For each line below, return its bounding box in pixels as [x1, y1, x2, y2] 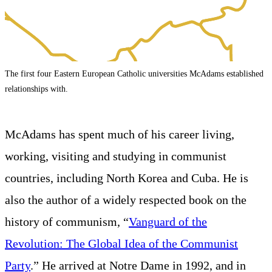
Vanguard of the [129, 214, 207, 228]
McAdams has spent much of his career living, [5, 127, 234, 141]
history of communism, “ [5, 214, 129, 228]
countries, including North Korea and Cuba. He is [5, 171, 248, 185]
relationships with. [5, 84, 68, 94]
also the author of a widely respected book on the [5, 192, 246, 206]
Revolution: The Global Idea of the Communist [5, 236, 238, 250]
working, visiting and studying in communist [5, 149, 226, 163]
